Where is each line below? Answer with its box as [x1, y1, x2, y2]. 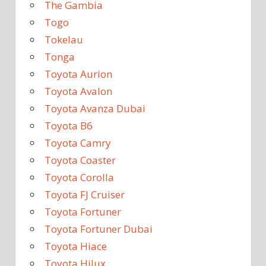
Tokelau [45, 33, 83, 47]
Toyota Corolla [45, 170, 114, 185]
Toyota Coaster [45, 153, 116, 167]
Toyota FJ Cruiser [45, 188, 125, 202]
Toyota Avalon [45, 84, 112, 99]
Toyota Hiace [45, 239, 107, 254]
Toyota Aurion [45, 67, 112, 81]
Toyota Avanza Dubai [45, 102, 145, 116]
